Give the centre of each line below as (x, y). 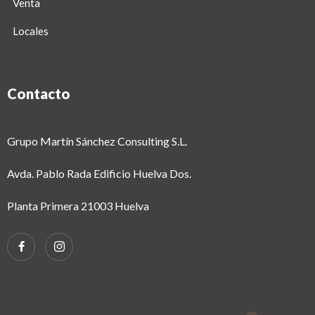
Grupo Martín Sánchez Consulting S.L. (97, 141)
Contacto (39, 94)
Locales (31, 31)
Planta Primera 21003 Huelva (78, 206)
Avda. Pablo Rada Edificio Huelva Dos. (99, 174)
